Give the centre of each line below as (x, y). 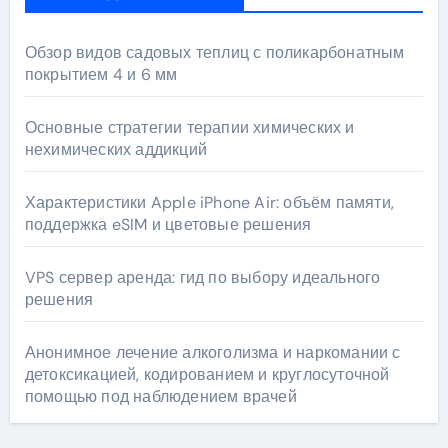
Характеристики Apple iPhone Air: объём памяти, (209, 202)
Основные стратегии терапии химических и (189, 127)
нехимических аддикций (115, 149)
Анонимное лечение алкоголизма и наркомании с (212, 352)
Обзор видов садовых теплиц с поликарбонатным (214, 52)
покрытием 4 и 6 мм (101, 74)
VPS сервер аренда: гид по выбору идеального (202, 277)
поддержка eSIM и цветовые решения (168, 224)
